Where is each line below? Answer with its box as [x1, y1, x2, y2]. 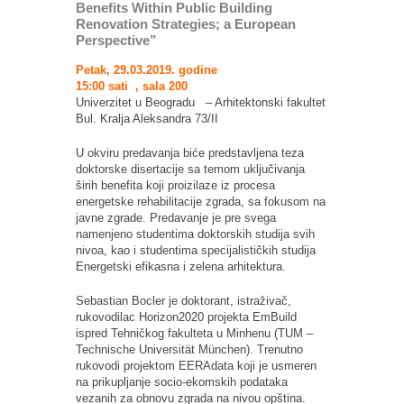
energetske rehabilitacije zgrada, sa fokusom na [76, 195, 326, 209]
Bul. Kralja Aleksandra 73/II [76, 112, 218, 126]
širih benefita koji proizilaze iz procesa [76, 179, 275, 193]
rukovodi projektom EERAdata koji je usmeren [76, 359, 317, 373]
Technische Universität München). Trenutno [76, 343, 303, 357]
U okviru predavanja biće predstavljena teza [76, 146, 304, 161]
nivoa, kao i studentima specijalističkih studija [76, 243, 316, 258]
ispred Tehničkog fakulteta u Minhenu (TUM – [76, 326, 313, 341]
